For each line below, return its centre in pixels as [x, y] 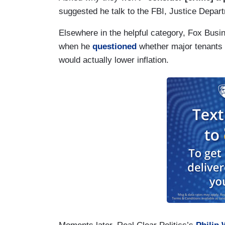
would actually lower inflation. [114, 60]
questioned [115, 47]
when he [76, 47]
